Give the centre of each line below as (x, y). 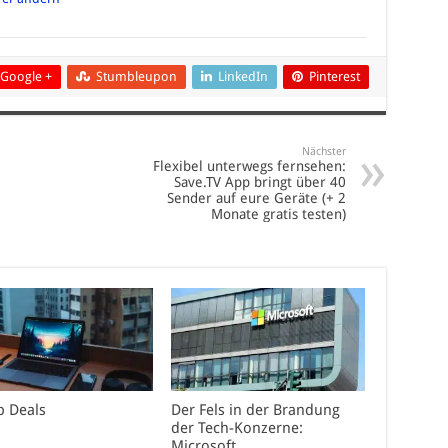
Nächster (323, 151)
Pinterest (334, 76)
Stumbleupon (136, 76)
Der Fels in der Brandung (256, 410)
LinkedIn (242, 76)
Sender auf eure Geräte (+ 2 (256, 197)
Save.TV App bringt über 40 (259, 181)
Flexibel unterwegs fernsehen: (249, 165)
